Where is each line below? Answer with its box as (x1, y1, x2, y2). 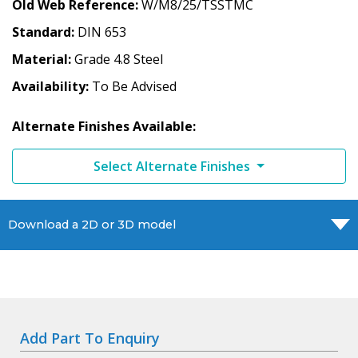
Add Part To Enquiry (20, 328, 160, 348)
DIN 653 (78, 22, 126, 41)
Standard (12, 22, 71, 41)
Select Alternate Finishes (93, 157, 254, 175)
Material (12, 50, 68, 68)
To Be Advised (92, 77, 177, 95)
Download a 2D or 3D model (8, 217, 176, 232)
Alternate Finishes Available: (12, 117, 196, 135)
